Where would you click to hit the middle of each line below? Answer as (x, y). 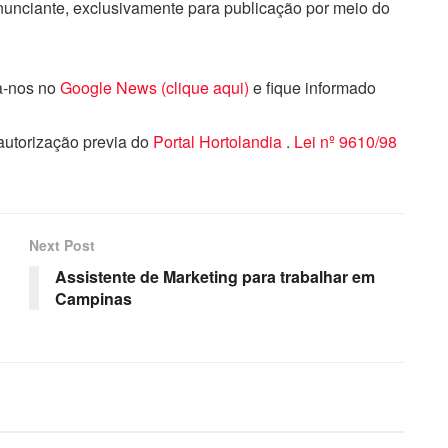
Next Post (62, 245)
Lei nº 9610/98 (343, 142)
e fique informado (312, 88)
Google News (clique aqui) (154, 88)
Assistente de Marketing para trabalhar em (215, 277)
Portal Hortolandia (219, 142)
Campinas (93, 299)
